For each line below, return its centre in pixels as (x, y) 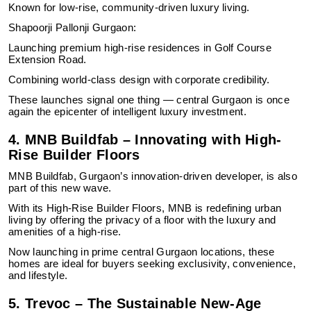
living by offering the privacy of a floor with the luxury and (142, 220)
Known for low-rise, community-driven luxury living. (129, 8)
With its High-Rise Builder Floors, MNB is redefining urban (145, 208)
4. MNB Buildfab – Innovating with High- (145, 140)
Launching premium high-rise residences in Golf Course (140, 48)
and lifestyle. (38, 276)
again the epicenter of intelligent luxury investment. (127, 112)
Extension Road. (48, 60)
